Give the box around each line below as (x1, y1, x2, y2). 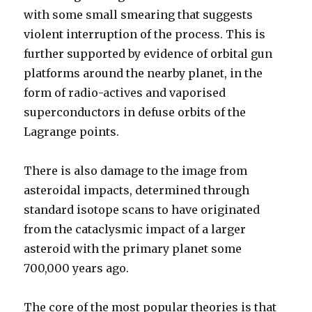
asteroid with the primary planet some (24, 242, 242, 256)
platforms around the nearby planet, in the (24, 66, 263, 80)
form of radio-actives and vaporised (24, 86, 226, 100)
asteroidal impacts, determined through (24, 183, 250, 197)
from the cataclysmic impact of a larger (24, 222, 247, 236)
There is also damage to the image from (24, 164, 248, 178)
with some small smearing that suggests (24, 8, 253, 22)
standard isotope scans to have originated (24, 203, 260, 217)
